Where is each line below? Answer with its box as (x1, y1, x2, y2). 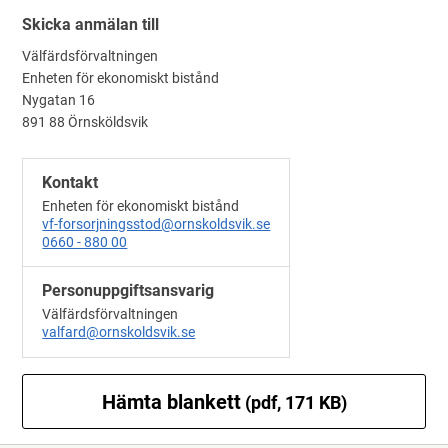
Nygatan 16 (22, 91, 96, 108)
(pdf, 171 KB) (240, 391, 347, 413)
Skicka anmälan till (22, 14, 160, 34)
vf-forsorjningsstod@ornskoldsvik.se (42, 216, 271, 233)
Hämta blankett (101, 389, 241, 414)
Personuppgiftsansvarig (42, 281, 215, 301)
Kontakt (42, 172, 99, 192)
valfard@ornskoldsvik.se (42, 324, 196, 341)
